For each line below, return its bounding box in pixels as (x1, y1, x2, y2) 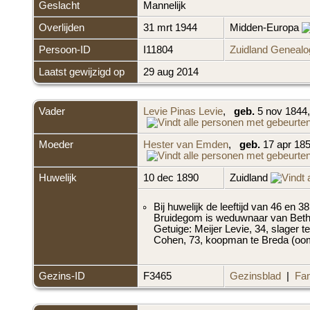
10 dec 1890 (143, 172, 201, 183)
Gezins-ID (39, 270, 85, 282)
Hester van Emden (143, 138, 228, 150)
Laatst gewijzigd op (39, 66, 125, 77)
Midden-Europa (230, 21, 302, 33)
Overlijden (39, 21, 84, 33)
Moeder (39, 138, 73, 150)
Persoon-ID (39, 44, 91, 55)
